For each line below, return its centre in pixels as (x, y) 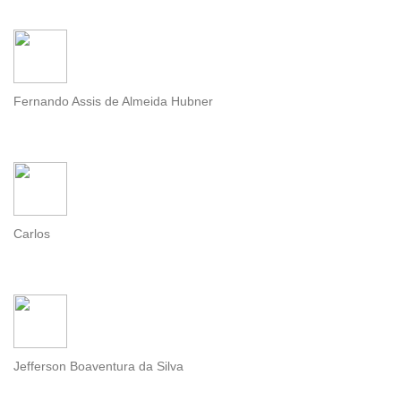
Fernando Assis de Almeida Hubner (113, 102)
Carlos (32, 234)
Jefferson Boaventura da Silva (98, 367)
